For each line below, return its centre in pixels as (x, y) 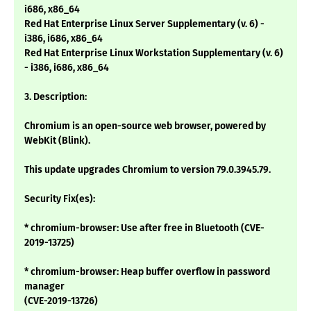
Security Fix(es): (60, 199)
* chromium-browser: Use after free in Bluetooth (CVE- (144, 228)
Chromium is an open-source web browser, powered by (145, 126)
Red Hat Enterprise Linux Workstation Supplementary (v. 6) (154, 53)
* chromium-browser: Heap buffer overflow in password (147, 272)
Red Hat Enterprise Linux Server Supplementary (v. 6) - (144, 24)
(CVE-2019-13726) (61, 301)
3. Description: (56, 97)
